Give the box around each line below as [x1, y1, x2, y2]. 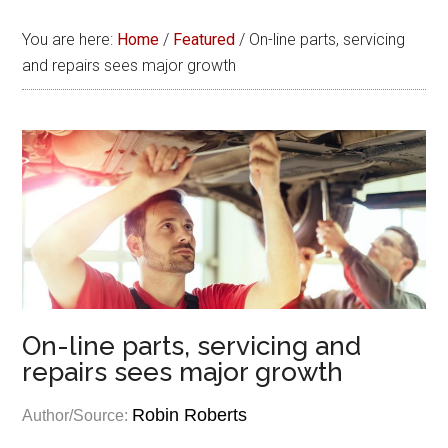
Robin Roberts [132, 405, 248, 426]
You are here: [22, 30, 118, 49]
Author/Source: [22, 407, 133, 425]
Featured [173, 30, 236, 49]
